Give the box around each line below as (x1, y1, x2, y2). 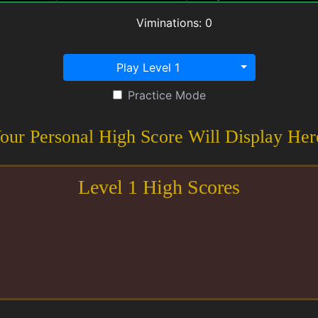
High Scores (138, 176, 240, 198)
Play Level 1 (116, 60, 180, 75)
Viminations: (136, 16, 205, 30)
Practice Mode (127, 88, 206, 102)
